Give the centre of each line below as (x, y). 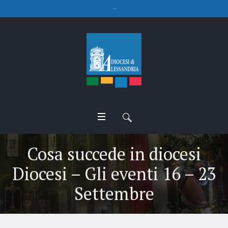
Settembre (114, 193)
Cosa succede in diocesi (114, 154)
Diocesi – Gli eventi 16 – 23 (114, 174)
